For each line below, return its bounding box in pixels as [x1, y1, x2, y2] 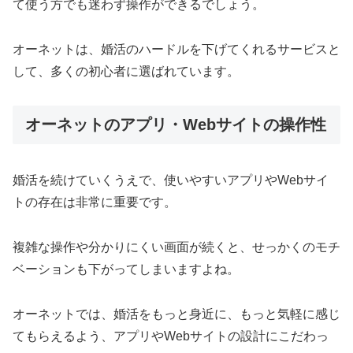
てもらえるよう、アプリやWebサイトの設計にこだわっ [13, 329, 329, 343]
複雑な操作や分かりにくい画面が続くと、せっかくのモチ [13, 240, 340, 254]
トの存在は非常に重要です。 [13, 195, 176, 210]
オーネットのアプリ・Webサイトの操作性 [25, 115, 326, 133]
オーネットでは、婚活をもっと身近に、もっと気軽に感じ [13, 307, 340, 321]
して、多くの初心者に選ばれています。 [13, 64, 240, 78]
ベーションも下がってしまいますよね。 [13, 262, 240, 276]
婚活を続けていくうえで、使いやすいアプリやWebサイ [13, 173, 329, 188]
